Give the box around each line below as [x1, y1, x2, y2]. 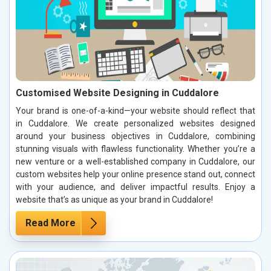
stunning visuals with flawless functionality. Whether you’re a [16, 143, 255, 154]
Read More [25, 217, 76, 229]
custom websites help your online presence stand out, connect [16, 169, 255, 179]
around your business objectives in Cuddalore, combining [16, 131, 255, 141]
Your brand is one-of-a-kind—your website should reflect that [16, 105, 255, 116]
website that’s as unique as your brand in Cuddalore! [16, 194, 213, 204]
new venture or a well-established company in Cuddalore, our [16, 156, 255, 166]
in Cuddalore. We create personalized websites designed [16, 118, 255, 128]
